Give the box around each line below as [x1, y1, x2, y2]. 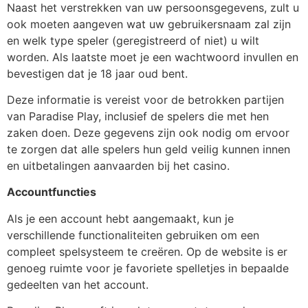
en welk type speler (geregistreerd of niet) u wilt [7, 33, 259, 47]
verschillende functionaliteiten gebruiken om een [7, 228, 259, 242]
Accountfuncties [7, 185, 96, 199]
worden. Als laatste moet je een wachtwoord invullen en [7, 49, 298, 64]
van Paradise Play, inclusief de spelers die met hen [7, 109, 269, 124]
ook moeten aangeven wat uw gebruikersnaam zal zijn [7, 16, 291, 31]
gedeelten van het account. [7, 277, 148, 291]
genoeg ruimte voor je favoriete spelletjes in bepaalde [7, 261, 289, 275]
